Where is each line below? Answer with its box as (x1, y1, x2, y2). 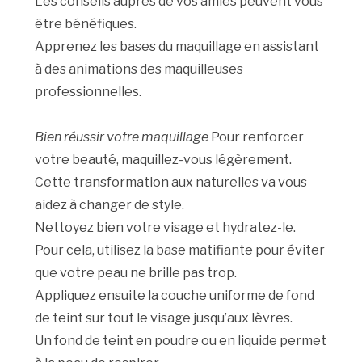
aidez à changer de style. (35, 197, 185, 213)
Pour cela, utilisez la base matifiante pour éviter (35, 242, 326, 259)
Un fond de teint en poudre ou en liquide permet (35, 333, 327, 349)
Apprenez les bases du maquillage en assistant (35, 39, 320, 55)
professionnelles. (35, 84, 142, 100)
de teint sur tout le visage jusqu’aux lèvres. (35, 310, 293, 326)
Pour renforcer (208, 129, 305, 145)
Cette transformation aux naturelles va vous (35, 175, 308, 191)
